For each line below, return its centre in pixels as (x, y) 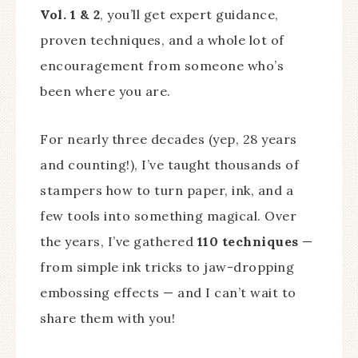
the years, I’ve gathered (119, 241)
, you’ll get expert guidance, (189, 14)
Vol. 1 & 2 (70, 14)
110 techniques (248, 241)
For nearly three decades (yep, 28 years (169, 139)
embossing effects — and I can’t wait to (168, 292)
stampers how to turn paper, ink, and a (167, 190)
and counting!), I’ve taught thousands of (169, 164)
